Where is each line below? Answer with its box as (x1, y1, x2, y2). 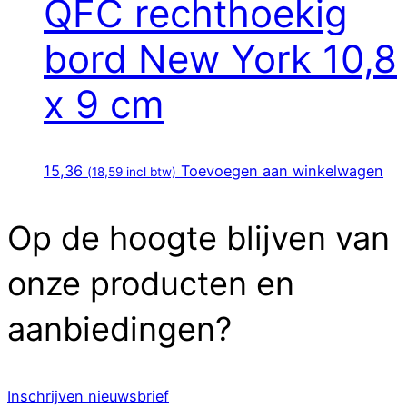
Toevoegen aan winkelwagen (181, 161, 383, 180)
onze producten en (7, 263, 294, 303)
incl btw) (123, 164, 176, 179)
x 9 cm (44, 81, 164, 128)
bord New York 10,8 (44, 35, 397, 83)
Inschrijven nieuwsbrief (7, 386, 169, 405)
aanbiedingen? (7, 308, 232, 349)
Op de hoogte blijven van (7, 217, 390, 258)
